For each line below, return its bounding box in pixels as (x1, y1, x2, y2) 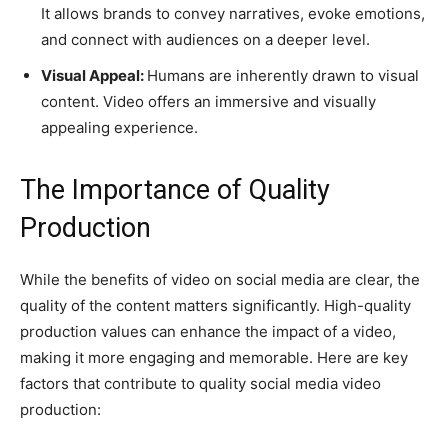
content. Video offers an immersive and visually (41, 91, 376, 111)
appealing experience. (41, 117, 198, 137)
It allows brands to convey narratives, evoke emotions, (41, 3, 425, 23)
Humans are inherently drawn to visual (147, 65, 419, 85)
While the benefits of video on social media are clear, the (20, 269, 420, 289)
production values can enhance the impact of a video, (20, 321, 396, 341)
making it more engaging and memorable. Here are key (20, 347, 408, 367)
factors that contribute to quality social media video (20, 373, 381, 393)
